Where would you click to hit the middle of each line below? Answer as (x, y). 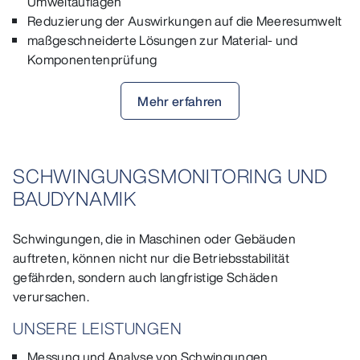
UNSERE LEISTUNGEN (98, 329)
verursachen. (53, 297)
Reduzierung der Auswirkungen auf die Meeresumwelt (185, 20)
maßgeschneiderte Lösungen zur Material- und (163, 40)
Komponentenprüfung (92, 59)
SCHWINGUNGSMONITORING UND (170, 176)
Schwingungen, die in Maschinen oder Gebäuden (155, 239)
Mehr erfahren (180, 101)
